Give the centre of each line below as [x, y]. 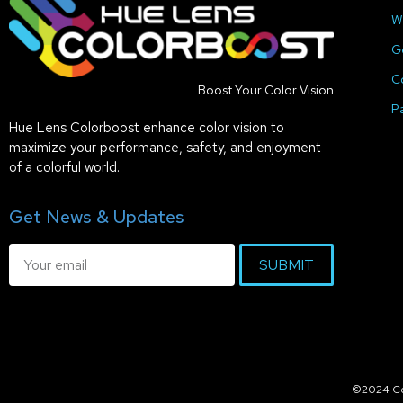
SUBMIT [287, 264]
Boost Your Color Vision [266, 90]
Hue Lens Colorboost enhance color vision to [146, 127]
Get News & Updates [96, 217]
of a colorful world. [64, 167]
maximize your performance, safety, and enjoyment [165, 147]
